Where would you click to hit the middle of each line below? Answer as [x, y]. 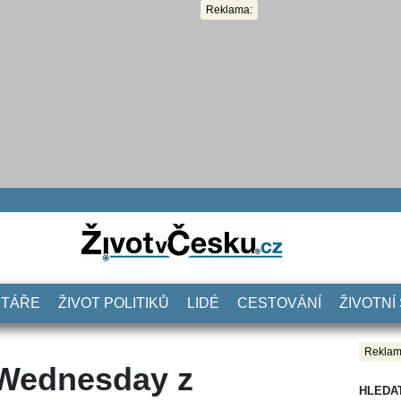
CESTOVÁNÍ [279, 303]
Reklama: [229, 10]
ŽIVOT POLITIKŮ [114, 303]
